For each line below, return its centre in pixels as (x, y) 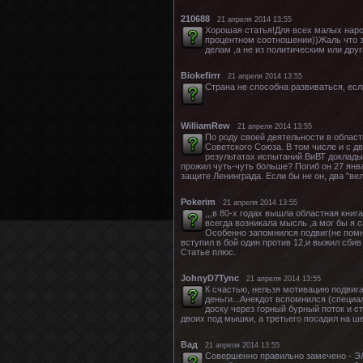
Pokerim (198, 201)
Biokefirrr (201, 75)
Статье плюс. (208, 252)
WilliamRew (205, 125)
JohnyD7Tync (210, 278)
